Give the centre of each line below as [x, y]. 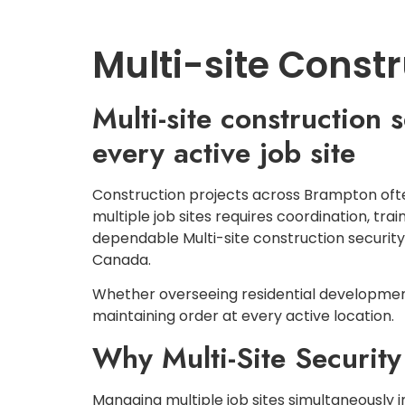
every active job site [224, 153]
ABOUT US [334, 18]
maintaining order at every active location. [243, 316]
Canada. [122, 260]
